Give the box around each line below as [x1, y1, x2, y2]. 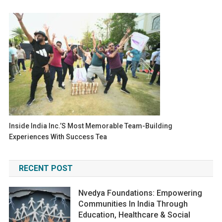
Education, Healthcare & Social [78, 210, 191, 220]
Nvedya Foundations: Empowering [78, 188, 203, 198]
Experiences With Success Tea [9, 132, 108, 141]
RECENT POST [18, 163, 73, 173]
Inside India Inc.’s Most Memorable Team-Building [9, 121, 173, 130]
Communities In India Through [78, 199, 188, 209]
